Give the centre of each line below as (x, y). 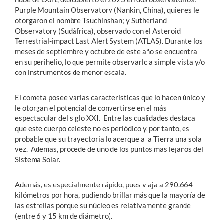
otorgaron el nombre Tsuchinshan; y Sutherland (91, 20)
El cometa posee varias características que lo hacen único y (110, 97)
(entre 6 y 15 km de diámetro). (64, 215)
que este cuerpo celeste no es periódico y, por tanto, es (102, 128)
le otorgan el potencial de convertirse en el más (91, 107)
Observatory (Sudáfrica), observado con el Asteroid (98, 30)
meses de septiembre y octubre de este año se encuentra (106, 51)
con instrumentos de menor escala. (71, 72)
